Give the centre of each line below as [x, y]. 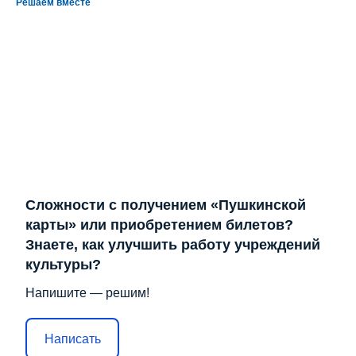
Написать [72, 339]
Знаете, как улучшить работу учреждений [173, 245]
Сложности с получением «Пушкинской [166, 205]
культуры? [63, 265]
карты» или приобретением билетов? [159, 225]
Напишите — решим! [87, 293]
